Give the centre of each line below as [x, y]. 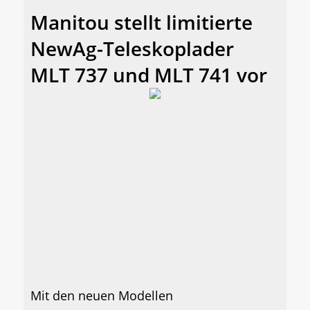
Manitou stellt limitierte [142, 22]
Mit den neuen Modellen [102, 295]
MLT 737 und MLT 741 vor [149, 74]
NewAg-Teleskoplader [132, 48]
